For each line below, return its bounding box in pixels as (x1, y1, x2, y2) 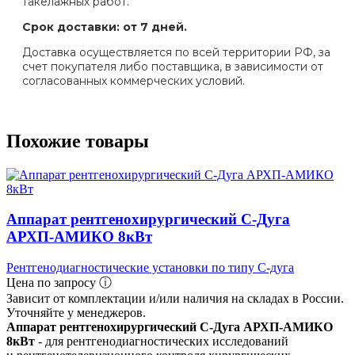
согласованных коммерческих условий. (22, 73, 245, 88)
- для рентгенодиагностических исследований (35, 334, 288, 349)
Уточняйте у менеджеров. (6, 306, 146, 320)
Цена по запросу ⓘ (6, 276, 112, 290)
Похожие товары (6, 130, 149, 151)
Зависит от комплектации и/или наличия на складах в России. (6, 292, 344, 306)
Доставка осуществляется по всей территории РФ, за (22, 44, 330, 59)
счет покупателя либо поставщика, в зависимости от (22, 59, 323, 74)
